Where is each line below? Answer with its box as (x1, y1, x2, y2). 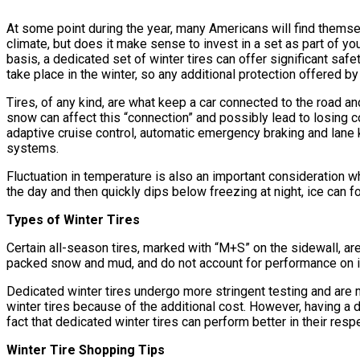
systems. (6, 141, 59, 157)
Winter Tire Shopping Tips (6, 342, 165, 358)
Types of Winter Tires (6, 212, 140, 228)
